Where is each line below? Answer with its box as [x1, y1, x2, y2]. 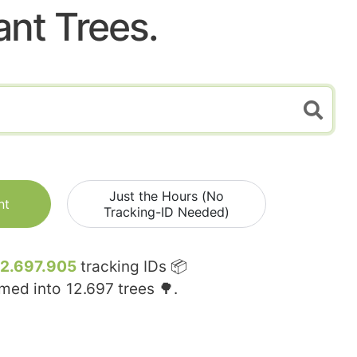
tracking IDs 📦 [76, 257, 187, 277]
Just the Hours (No [109, 188, 224, 205]
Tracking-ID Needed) [104, 204, 229, 221]
